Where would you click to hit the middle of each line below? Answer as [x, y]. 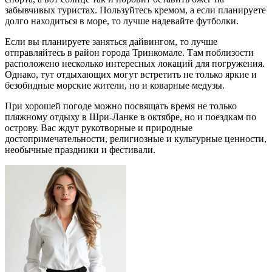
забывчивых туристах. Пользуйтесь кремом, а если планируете [135, 10]
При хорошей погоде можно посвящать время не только [121, 106]
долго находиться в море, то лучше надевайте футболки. [122, 21]
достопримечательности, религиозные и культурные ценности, [136, 138]
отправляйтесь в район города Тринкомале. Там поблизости [129, 52]
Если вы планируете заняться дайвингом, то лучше [111, 41]
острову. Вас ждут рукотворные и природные [99, 127]
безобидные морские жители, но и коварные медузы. [115, 85]
